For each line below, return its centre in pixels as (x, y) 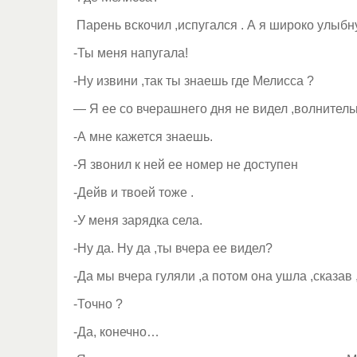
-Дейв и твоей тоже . (133, 192)
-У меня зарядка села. (138, 220)
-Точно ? (98, 304)
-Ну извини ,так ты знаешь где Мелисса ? (194, 81)
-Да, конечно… (116, 332)
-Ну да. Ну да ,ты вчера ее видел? (173, 248)
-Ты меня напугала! (131, 53)
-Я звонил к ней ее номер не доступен (186, 165)
